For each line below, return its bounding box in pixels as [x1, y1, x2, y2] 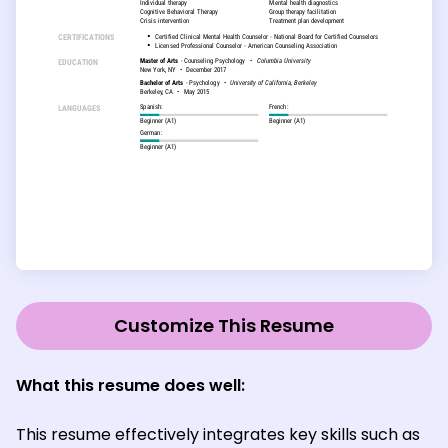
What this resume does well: [16, 373, 245, 397]
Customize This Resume [114, 312, 334, 338]
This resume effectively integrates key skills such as [16, 422, 420, 446]
